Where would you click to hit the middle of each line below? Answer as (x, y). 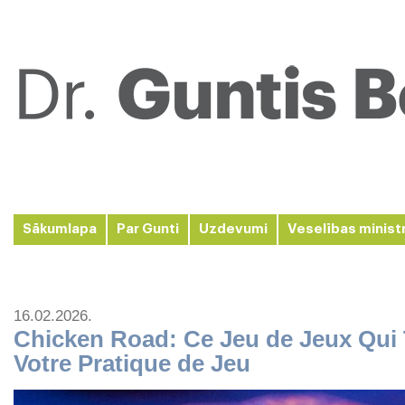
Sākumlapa (60, 229)
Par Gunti (148, 229)
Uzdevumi (233, 229)
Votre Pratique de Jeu (132, 363)
